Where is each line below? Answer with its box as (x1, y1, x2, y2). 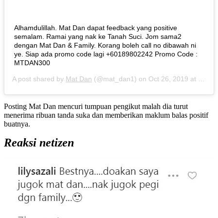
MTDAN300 (14, 59, 50, 67)
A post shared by (12, 75, 66, 83)
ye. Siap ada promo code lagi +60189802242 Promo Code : (14, 50, 198, 58)
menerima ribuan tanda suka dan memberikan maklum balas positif (4, 111, 208, 120)
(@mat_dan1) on (92, 75, 148, 83)
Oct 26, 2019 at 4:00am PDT (148, 75, 198, 83)
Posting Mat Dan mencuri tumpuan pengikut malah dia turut (4, 102, 188, 111)
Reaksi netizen (4, 136, 74, 149)
